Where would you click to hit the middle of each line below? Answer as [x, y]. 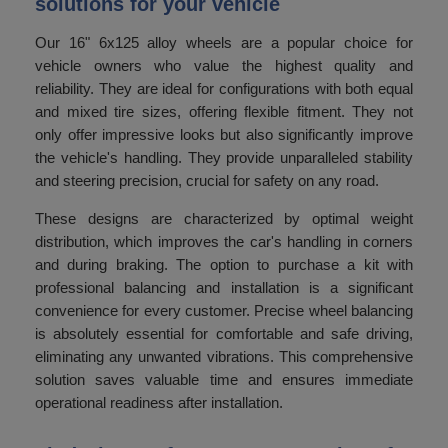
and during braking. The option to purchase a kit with [224, 264]
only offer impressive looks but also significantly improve [224, 134]
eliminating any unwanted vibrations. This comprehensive [224, 356]
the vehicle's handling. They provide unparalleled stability [224, 157]
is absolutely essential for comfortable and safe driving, [224, 333]
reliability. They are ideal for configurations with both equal [224, 88]
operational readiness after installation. [159, 402]
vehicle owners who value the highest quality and [224, 65]
